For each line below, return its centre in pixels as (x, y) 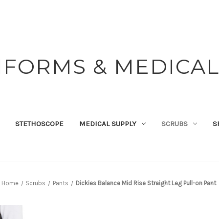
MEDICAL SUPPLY (108, 123)
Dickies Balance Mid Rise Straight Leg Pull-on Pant (146, 183)
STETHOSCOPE (39, 123)
